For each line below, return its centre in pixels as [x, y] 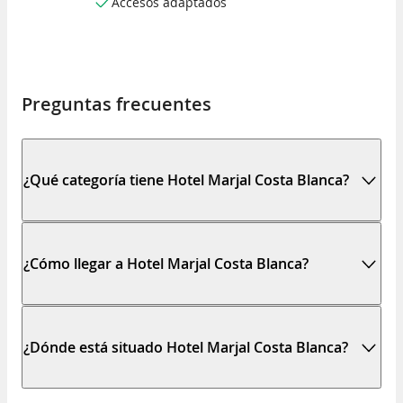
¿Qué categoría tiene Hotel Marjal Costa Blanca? [186, 179]
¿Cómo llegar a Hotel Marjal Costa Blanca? [166, 263]
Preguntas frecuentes [116, 103]
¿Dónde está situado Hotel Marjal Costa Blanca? [186, 347]
